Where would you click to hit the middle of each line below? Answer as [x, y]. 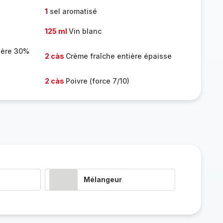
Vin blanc [85, 31]
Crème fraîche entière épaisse [118, 56]
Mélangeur [103, 179]
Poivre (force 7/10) [97, 81]
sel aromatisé [72, 11]
